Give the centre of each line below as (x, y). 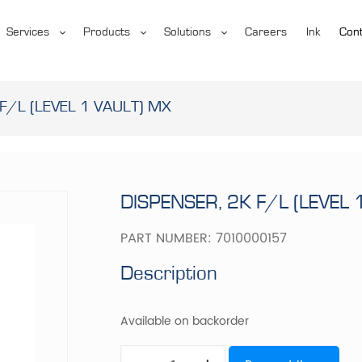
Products (106, 32)
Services (27, 32)
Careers (265, 32)
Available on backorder (185, 321)
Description (169, 273)
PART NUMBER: (168, 238)
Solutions (187, 32)
